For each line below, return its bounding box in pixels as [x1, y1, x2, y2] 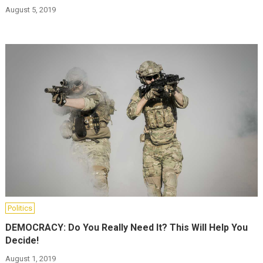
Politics [8, 204, 33, 213]
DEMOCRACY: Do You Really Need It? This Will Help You [5, 222, 248, 233]
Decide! [5, 235, 39, 246]
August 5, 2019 [5, 5, 56, 14]
